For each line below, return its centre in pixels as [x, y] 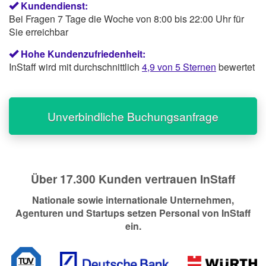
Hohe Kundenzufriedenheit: [83, 53]
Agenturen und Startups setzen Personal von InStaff [133, 213]
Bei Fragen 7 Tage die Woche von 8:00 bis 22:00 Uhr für [126, 18]
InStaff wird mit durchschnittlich [75, 66]
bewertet [235, 66]
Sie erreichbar [39, 31]
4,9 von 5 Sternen [179, 66]
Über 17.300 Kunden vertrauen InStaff [133, 178]
